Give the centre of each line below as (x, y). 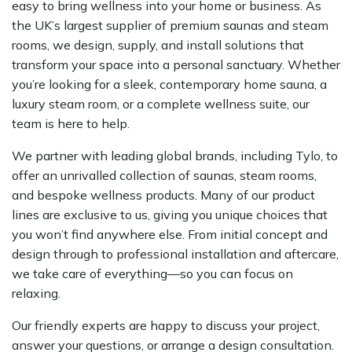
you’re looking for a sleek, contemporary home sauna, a (169, 84)
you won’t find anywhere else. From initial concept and (170, 234)
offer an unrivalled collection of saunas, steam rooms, (164, 175)
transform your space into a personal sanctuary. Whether (176, 64)
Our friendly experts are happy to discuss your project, (166, 325)
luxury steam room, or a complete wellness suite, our (161, 103)
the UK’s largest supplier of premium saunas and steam (170, 25)
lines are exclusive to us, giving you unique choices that (170, 214)
